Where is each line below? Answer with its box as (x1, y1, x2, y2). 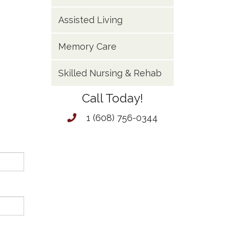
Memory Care (58, 41, 117, 52)
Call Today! (81, 90, 143, 105)
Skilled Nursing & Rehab (58, 67, 162, 78)
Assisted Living (58, 14, 123, 25)
